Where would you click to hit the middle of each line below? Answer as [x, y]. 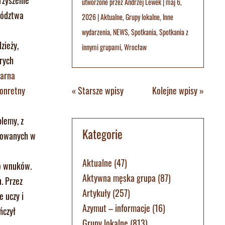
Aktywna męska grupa [119, 178]
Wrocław [135, 47]
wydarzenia [96, 32]
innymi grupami [101, 47]
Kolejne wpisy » [178, 90]
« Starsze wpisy [97, 90]
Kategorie [102, 134]
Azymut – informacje [116, 208]
